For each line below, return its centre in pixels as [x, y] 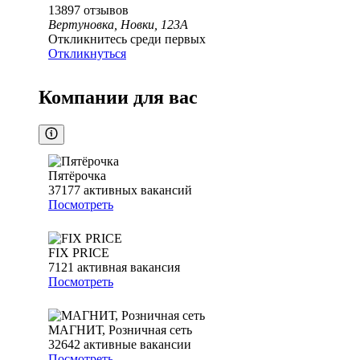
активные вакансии [137, 345]
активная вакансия [129, 268]
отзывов [106, 10]
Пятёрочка [77, 176]
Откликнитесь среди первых [127, 39]
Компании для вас [118, 98]
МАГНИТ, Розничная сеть [120, 330]
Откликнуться [87, 54]
